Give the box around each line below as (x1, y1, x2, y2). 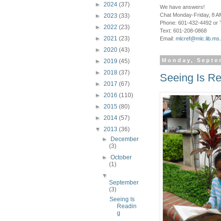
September (109, 179, 139, 186)
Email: (160, 36, 176, 41)
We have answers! (160, 4, 205, 10)
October (110, 154, 132, 161)
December (110, 136, 139, 143)
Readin (116, 203, 137, 210)
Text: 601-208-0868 (160, 28, 207, 34)
